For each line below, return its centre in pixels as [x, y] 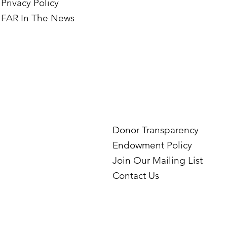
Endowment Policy [153, 145]
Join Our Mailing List [158, 160]
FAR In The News [38, 18]
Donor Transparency [156, 130]
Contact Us [136, 175]
